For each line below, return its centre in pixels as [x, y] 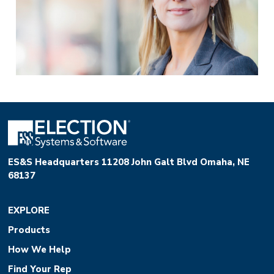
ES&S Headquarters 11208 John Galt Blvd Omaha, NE [129, 162]
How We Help [40, 249]
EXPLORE [29, 210]
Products [29, 230]
